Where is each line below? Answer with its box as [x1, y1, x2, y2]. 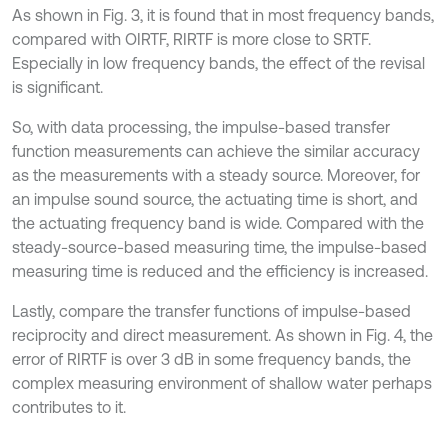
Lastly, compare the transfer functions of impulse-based [12, 302, 411, 321]
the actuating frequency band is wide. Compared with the [12, 214, 424, 233]
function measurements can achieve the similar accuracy [12, 142, 420, 161]
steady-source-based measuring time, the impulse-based [12, 238, 427, 257]
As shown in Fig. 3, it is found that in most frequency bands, [12, 6, 434, 25]
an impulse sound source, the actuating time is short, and [12, 190, 418, 209]
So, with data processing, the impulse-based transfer [12, 118, 390, 137]
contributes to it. [12, 398, 126, 417]
